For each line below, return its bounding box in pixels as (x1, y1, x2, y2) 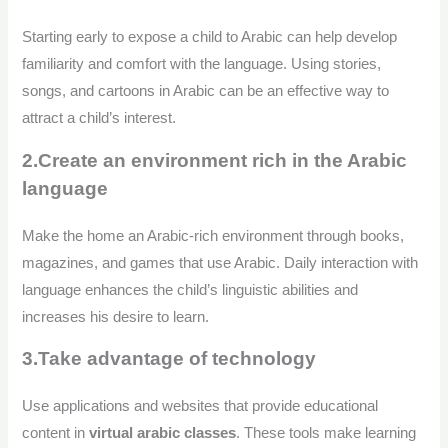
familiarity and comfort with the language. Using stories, (22, 56, 382, 73)
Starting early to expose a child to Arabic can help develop (22, 29, 398, 46)
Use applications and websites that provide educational (22, 398, 379, 415)
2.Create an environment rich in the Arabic (22, 149, 408, 171)
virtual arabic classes (89, 425, 237, 442)
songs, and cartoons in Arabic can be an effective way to (22, 83, 390, 100)
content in (22, 425, 90, 442)
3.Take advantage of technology (22, 348, 317, 370)
